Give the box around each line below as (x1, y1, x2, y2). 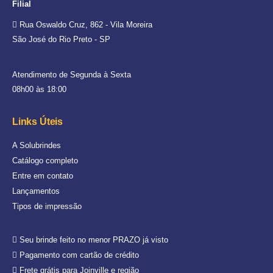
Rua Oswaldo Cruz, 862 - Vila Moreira (17, 19, 152, 29)
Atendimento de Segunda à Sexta (12, 69, 131, 79)
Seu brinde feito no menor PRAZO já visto (17, 235, 168, 244)
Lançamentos (12, 186, 60, 196)
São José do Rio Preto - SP (12, 34, 110, 44)
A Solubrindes (12, 140, 61, 150)
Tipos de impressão (12, 201, 82, 211)
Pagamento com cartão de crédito (17, 250, 139, 260)
